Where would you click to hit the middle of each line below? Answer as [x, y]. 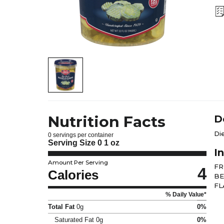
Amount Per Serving [78, 162]
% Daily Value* [186, 194]
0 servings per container [81, 134]
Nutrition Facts [107, 122]
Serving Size [73, 143]
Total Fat [61, 206]
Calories [73, 175]
